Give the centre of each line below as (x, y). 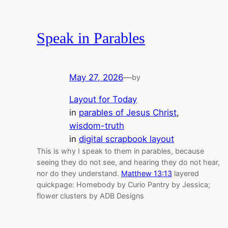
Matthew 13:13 (147, 173)
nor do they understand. (79, 173)
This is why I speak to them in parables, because (120, 151)
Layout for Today (103, 99)
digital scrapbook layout (126, 139)
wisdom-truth (97, 125)
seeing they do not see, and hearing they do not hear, (128, 162)
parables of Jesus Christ (128, 112)
